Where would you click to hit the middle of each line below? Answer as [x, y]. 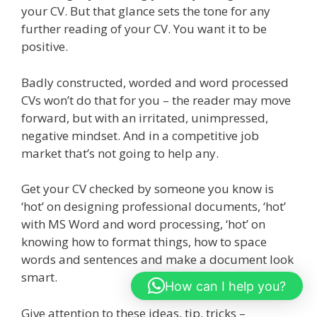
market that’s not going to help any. [120, 153]
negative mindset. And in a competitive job [140, 135]
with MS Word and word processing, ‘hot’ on [143, 224]
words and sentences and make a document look [157, 260]
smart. [39, 277]
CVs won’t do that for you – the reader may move [156, 100]
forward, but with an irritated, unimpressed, [145, 117]
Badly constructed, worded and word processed [155, 82]
